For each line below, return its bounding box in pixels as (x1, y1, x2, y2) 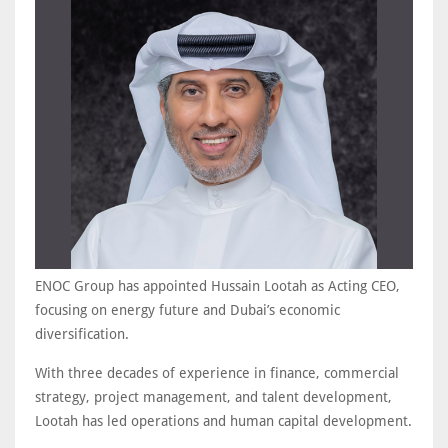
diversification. (35, 326, 129, 342)
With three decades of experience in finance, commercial (35, 365, 399, 381)
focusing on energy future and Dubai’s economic (35, 302, 340, 318)
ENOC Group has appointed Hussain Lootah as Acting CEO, (35, 278, 400, 294)
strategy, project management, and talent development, (35, 389, 392, 405)
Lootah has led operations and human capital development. (35, 413, 412, 429)
